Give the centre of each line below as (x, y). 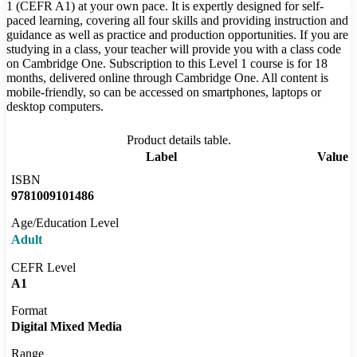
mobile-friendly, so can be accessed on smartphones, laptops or (164, 92)
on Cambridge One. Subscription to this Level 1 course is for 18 (167, 64)
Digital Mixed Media (67, 327)
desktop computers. (55, 107)
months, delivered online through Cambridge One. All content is (167, 78)
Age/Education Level (65, 223)
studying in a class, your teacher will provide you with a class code (174, 49)
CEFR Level (43, 268)
